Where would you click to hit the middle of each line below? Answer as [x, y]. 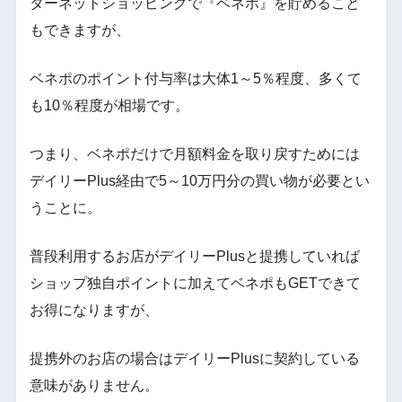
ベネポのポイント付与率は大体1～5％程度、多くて [195, 79]
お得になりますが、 [94, 310]
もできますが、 [79, 31]
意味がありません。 [94, 386]
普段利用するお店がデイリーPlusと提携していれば [194, 257]
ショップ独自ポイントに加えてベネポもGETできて [195, 284]
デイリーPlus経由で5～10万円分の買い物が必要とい [199, 181]
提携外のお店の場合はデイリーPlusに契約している [194, 359]
